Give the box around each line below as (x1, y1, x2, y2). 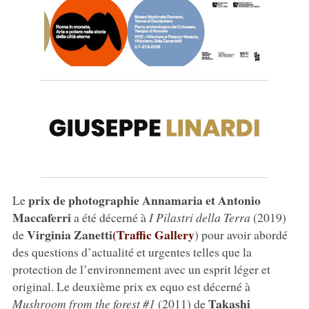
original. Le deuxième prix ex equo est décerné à (12, 277, 250, 295)
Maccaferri (12, 208, 71, 226)
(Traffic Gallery (112, 225, 195, 243)
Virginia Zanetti (26, 225, 112, 243)
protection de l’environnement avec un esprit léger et (12, 260, 270, 277)
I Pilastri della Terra (148, 208, 250, 226)
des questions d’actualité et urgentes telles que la (12, 243, 252, 260)
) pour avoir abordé (194, 226, 288, 243)
